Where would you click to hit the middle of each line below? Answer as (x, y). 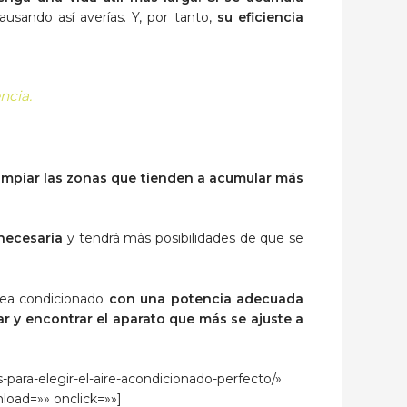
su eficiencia (260, 18)
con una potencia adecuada (204, 298)
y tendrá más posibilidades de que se (184, 238)
